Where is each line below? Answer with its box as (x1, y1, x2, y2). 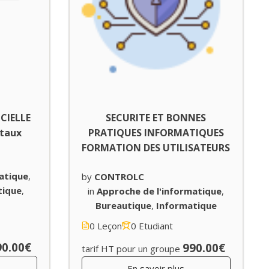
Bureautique (95, 199, 151, 211)
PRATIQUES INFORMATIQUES (88, 125, 224, 139)
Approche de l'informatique (97, 184, 222, 197)
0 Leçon (89, 219, 122, 232)
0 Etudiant (130, 219, 173, 232)
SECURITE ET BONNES (106, 110, 207, 124)
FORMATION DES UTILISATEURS (82, 141, 231, 154)
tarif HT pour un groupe (81, 242, 180, 255)
